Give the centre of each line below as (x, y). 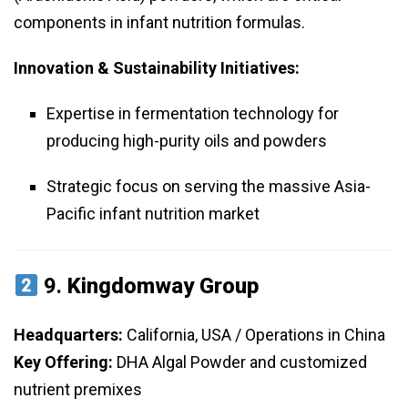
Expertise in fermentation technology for (193, 114)
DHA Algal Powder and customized (240, 362)
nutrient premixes (78, 390)
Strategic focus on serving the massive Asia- (209, 187)
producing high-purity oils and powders (187, 141)
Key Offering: (63, 362)
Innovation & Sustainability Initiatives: (157, 68)
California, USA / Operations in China (254, 335)
